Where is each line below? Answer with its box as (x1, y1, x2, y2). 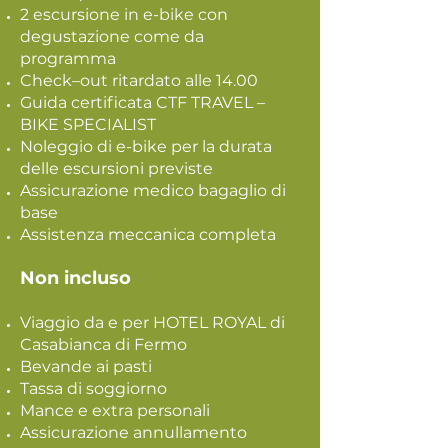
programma (20, 49, 116, 68)
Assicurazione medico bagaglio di (20, 181, 286, 200)
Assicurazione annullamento (20, 423, 247, 442)
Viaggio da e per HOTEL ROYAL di (20, 313, 285, 332)
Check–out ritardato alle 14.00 (20, 71, 258, 90)
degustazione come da (20, 27, 204, 46)
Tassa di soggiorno (20, 379, 167, 398)
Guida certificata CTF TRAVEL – (20, 93, 265, 112)
